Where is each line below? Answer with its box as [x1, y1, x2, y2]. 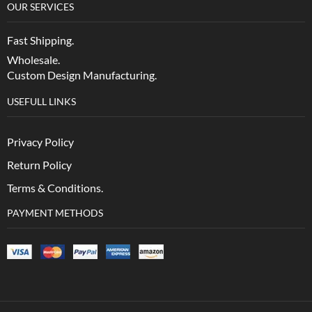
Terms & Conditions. [7, 181, 103, 195]
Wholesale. [7, 52, 62, 66]
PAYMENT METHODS [7, 206, 103, 219]
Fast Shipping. [7, 33, 74, 47]
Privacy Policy [7, 135, 74, 149]
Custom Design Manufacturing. [7, 68, 157, 81]
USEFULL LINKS [7, 95, 76, 107]
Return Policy [7, 158, 72, 172]
